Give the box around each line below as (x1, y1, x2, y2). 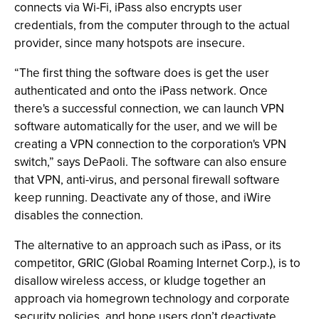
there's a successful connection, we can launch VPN (14, 100, 284, 117)
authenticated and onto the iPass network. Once (14, 82, 268, 99)
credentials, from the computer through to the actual (14, 16, 290, 33)
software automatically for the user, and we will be (14, 117, 278, 135)
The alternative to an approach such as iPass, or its (14, 236, 281, 253)
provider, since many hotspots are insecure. (14, 34, 245, 51)
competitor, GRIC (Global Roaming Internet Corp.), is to (14, 254, 300, 271)
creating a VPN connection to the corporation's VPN (14, 135, 286, 152)
